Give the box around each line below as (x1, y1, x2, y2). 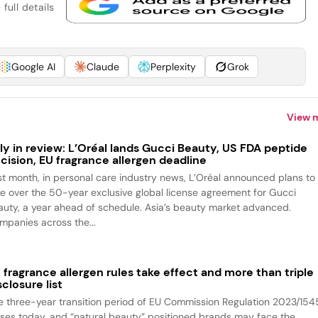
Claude (86, 60, 119, 74)
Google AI (11, 60, 55, 74)
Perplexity (150, 60, 196, 74)
